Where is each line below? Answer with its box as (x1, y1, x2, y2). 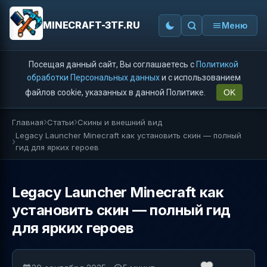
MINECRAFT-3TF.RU (43, 19, 140, 31)
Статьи (47, 117, 74, 127)
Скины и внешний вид (77, 117, 162, 127)
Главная (12, 117, 44, 127)
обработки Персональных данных (26, 73, 160, 82)
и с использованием (159, 73, 241, 82)
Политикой (196, 60, 238, 69)
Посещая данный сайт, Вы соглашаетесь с (29, 60, 196, 69)
